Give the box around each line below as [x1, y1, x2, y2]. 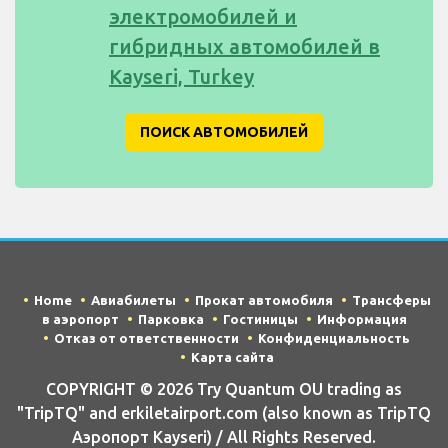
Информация [316, 311, 407, 326]
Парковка [137, 311, 204, 326]
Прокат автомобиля [194, 292, 333, 307]
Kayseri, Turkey [109, 64, 254, 88]
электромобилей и [109, 4, 297, 28]
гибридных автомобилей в [109, 34, 380, 58]
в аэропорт [41, 311, 119, 326]
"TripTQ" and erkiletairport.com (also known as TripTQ [17, 404, 431, 423]
